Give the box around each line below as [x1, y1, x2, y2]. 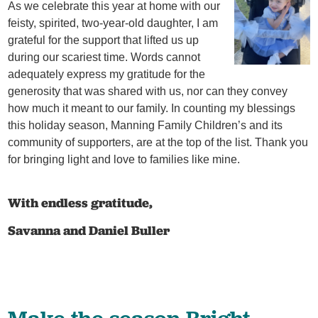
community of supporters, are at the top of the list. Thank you [8, 136, 309, 149]
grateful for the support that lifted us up [8, 34, 199, 47]
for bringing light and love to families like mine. [8, 153, 241, 166]
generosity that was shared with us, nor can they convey [8, 85, 288, 98]
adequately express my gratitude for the [8, 68, 206, 81]
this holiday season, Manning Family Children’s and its [8, 119, 283, 132]
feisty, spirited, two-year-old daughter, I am [8, 17, 219, 30]
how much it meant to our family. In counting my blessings [8, 102, 296, 115]
